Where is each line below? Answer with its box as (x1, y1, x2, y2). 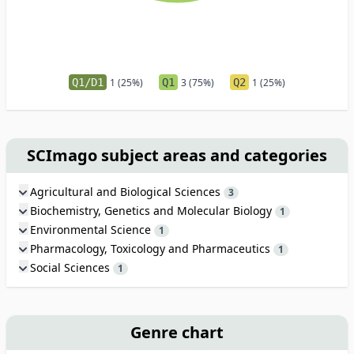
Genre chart (130, 322, 224, 343)
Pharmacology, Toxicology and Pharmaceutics (30, 241, 273, 256)
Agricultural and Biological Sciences (30, 184, 224, 199)
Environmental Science (30, 222, 154, 237)
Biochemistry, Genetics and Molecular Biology (30, 203, 275, 218)
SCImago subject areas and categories (27, 145, 327, 166)
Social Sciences (30, 260, 113, 275)
